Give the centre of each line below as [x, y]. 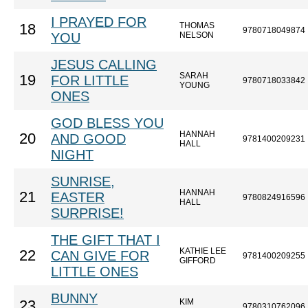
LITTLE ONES [95, 272]
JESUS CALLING [104, 65]
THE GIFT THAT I [106, 240]
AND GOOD [88, 139]
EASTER [78, 197]
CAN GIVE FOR [100, 256]
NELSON [197, 35]
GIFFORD [198, 261]
